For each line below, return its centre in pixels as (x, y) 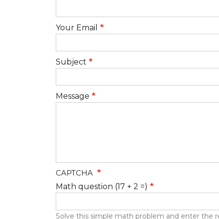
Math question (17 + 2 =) (102, 187)
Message (73, 96)
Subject (71, 62)
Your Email (77, 28)
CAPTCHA (75, 173)
